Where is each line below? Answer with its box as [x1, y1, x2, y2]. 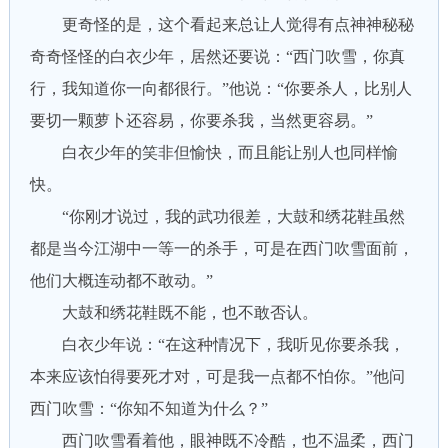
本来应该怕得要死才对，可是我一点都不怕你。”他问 [29, 368, 405, 385]
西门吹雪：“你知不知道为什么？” [29, 400, 268, 417]
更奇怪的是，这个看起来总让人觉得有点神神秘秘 [29, 16, 414, 33]
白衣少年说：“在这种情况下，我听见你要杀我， [29, 336, 405, 353]
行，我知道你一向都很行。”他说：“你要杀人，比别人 [29, 80, 412, 97]
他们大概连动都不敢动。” [29, 272, 213, 289]
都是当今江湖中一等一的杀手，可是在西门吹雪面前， [29, 240, 414, 257]
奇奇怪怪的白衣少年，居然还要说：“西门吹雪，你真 [29, 48, 405, 65]
